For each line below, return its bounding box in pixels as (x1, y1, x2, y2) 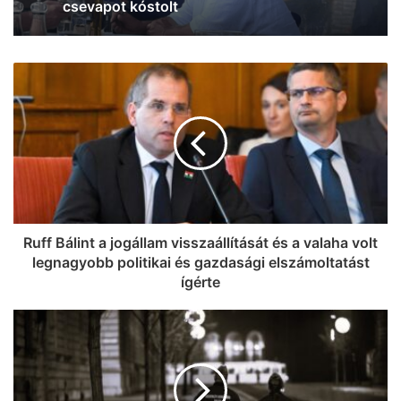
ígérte (181, 272, 220, 291)
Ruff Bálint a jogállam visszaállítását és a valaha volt (23, 233, 378, 252)
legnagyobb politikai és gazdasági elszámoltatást (31, 252, 370, 271)
